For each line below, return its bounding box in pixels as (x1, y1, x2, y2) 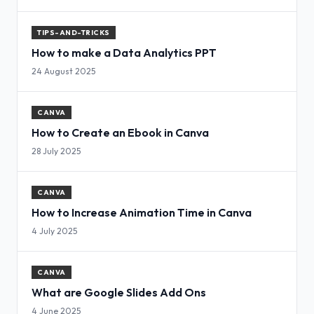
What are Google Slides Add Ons (32, 285, 206, 299)
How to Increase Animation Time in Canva (32, 205, 252, 219)
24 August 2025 (32, 66, 95, 76)
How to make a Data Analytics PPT (32, 46, 217, 60)
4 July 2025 (32, 226, 77, 236)
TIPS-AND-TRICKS (37, 28, 110, 37)
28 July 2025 (32, 146, 81, 156)
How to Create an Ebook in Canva (32, 125, 209, 139)
